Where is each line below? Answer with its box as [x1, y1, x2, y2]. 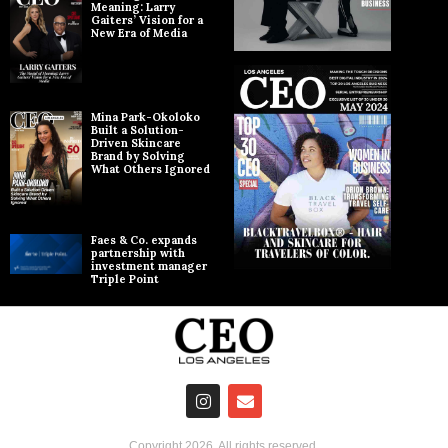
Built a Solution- [91, 122, 184, 137]
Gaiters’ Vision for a [91, 12, 203, 27]
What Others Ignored [91, 161, 210, 176]
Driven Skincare [91, 135, 181, 150]
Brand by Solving [91, 148, 185, 163]
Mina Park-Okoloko [91, 109, 200, 124]
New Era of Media [91, 25, 187, 40]
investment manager [91, 258, 207, 273]
